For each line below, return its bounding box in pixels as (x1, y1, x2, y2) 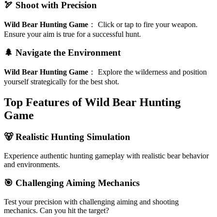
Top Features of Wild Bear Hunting (4, 96, 181, 109)
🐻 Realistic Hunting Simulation (4, 131, 130, 142)
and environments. (4, 160, 60, 169)
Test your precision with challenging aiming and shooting (4, 198, 179, 206)
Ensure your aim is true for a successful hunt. (4, 30, 141, 38)
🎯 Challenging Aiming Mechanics (4, 178, 139, 188)
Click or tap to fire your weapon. (98, 20, 198, 29)
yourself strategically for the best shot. (4, 77, 119, 86)
